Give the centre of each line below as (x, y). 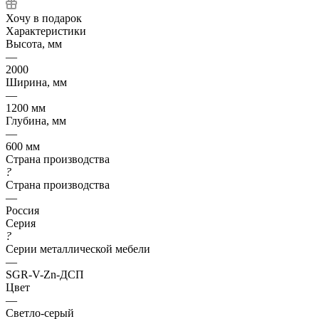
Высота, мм (34, 43)
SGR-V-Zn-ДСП (45, 274)
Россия (22, 210)
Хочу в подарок (44, 18)
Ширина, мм (36, 82)
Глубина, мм (36, 120)
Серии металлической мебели (78, 249)
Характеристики (46, 31)
